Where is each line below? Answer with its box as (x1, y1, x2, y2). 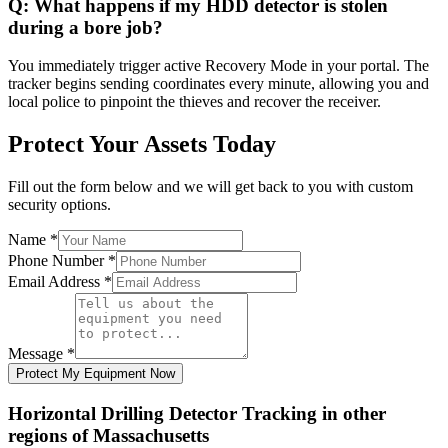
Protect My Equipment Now (16, 366, 175, 382)
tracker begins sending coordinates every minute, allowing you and (8, 75, 429, 93)
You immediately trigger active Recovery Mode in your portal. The (8, 57, 429, 75)
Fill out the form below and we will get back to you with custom (8, 178, 413, 196)
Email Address (8, 273, 104, 291)
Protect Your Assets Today (8, 131, 276, 158)
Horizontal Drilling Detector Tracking (8, 402, 317, 424)
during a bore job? (8, 16, 163, 38)
